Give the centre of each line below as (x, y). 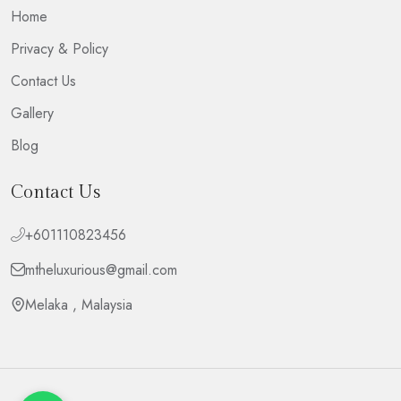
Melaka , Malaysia (79, 305)
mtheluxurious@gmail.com (101, 270)
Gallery (32, 113)
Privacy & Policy (60, 48)
